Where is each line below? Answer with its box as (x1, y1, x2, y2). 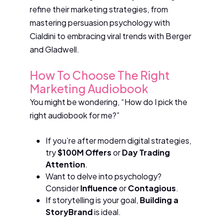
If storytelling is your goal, (46, 194, 140, 205)
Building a (140, 194, 178, 205)
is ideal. (93, 206, 121, 217)
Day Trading (122, 147, 170, 158)
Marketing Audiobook (30, 81, 148, 96)
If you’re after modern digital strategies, (46, 135, 191, 146)
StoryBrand (46, 206, 93, 217)
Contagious (128, 182, 176, 193)
